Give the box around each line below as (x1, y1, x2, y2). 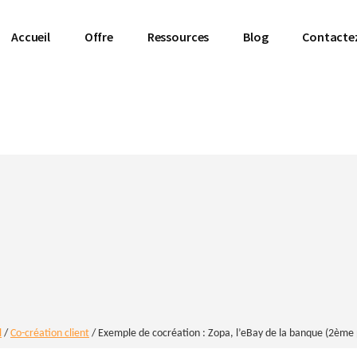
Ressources (147, 29, 210, 45)
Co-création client (10, 328, 89, 340)
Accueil (11, 29, 50, 45)
